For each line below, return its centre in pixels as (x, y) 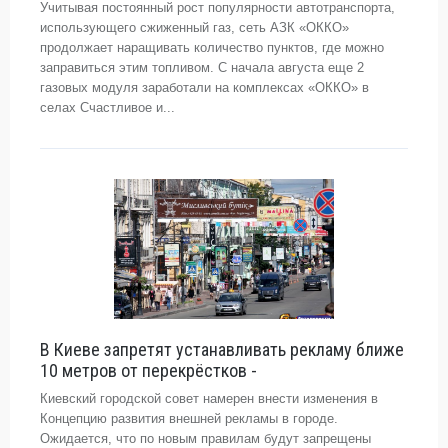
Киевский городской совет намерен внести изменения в (209, 398)
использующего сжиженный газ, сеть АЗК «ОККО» (194, 27)
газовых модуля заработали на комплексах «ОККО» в (204, 87)
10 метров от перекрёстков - (148, 370)
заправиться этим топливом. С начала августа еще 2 (202, 67)
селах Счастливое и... (107, 107)
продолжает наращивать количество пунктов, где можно (212, 47)
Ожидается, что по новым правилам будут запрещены (205, 438)
